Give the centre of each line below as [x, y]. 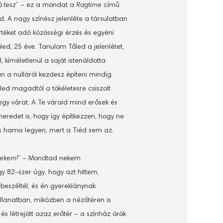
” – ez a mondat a [46, 5]
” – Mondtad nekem [49, 159]
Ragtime [89, 5]
